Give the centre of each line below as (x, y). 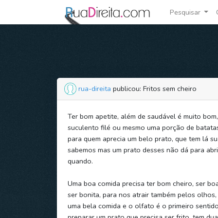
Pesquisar (186, 12)
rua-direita (95, 89)
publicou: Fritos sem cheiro (154, 89)
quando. (80, 161)
